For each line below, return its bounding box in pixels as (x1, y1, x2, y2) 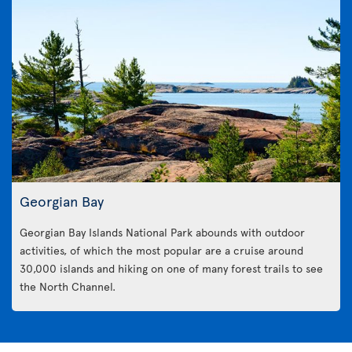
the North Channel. (20, 279, 115, 295)
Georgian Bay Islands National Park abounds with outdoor (20, 225, 305, 240)
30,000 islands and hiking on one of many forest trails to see (20, 261, 323, 277)
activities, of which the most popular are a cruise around (20, 243, 303, 258)
